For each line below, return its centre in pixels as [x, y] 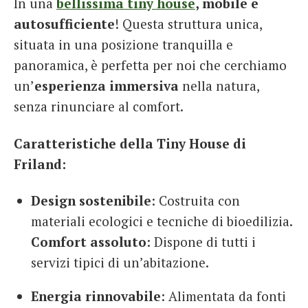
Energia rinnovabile [96, 296]
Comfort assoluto [89, 242]
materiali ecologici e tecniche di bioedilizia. [162, 221]
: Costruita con [196, 201]
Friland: [40, 164]
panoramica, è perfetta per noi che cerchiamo [150, 65]
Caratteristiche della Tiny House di [130, 143]
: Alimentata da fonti [223, 296]
